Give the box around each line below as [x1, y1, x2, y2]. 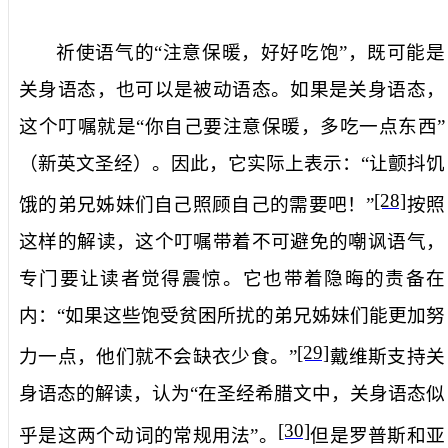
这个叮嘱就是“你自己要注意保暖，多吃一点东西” [19, 115, 445, 137]
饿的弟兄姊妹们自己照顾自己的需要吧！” [19, 193, 375, 215]
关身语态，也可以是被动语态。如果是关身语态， [19, 78, 445, 100]
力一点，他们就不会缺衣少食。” [19, 346, 298, 368]
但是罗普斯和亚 [310, 424, 445, 446]
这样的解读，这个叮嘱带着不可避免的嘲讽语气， [19, 230, 445, 252]
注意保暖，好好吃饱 [162, 41, 340, 63]
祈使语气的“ [56, 41, 163, 63]
